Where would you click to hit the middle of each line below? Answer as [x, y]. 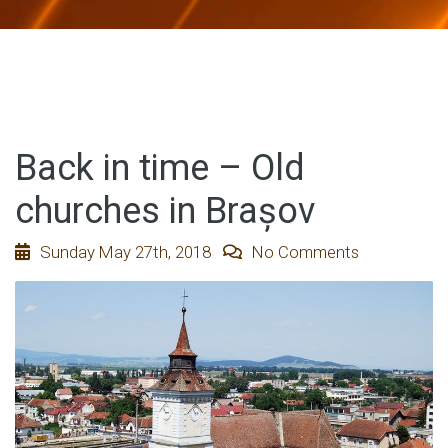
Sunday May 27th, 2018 [129, 251]
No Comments [303, 251]
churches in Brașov [165, 210]
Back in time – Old [160, 167]
